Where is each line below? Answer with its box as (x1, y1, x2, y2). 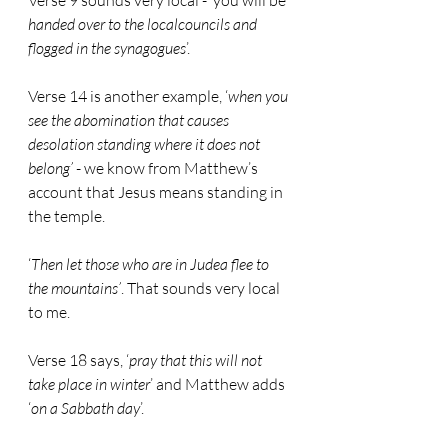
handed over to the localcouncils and (28, 14, 260, 34)
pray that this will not (129, 350, 265, 370)
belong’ (28, 158, 73, 178)
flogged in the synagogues (28, 38, 186, 58)
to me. (28, 302, 70, 322)
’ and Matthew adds (150, 374, 288, 394)
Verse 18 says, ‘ (28, 350, 129, 370)
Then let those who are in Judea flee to (31, 254, 272, 274)
